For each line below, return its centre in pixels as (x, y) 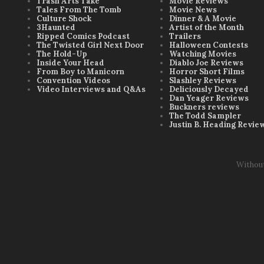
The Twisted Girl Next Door (90, 45)
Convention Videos (73, 80)
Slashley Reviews (203, 80)
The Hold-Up (62, 54)
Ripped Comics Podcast (83, 36)
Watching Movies (203, 54)
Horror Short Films (207, 72)
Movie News (193, 10)
